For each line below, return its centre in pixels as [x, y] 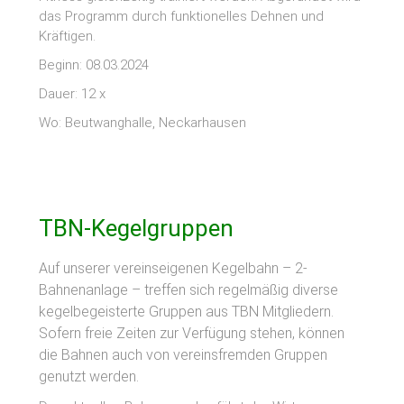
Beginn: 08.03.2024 [94, 64]
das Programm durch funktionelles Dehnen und [182, 16]
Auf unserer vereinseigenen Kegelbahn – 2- [174, 268]
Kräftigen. [68, 36]
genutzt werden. [89, 376]
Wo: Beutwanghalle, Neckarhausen [143, 122]
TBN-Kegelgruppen [137, 228]
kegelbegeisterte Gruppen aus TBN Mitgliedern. [187, 311]
